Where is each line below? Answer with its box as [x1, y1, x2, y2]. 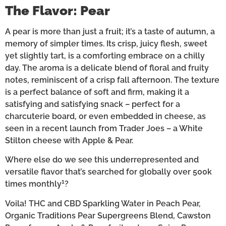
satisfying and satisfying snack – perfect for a [5, 99, 180, 109]
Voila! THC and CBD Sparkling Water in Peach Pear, [5, 198, 201, 208]
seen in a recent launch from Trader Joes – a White [5, 123, 203, 133]
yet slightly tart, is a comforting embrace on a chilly [5, 50, 205, 61]
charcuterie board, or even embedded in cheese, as [5, 111, 206, 121]
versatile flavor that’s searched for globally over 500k [5, 167, 212, 177]
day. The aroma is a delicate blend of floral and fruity [5, 63, 209, 73]
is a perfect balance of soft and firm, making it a [5, 87, 189, 97]
